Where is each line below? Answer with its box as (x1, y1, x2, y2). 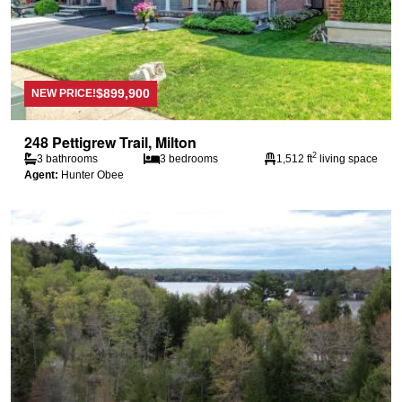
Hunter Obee (58, 168, 124, 181)
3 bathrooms (37, 152, 98, 165)
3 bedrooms (159, 152, 218, 165)
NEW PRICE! (31, 86, 96, 100)
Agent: (24, 168, 58, 181)
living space (317, 152, 378, 165)
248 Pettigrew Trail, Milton (24, 131, 197, 153)
